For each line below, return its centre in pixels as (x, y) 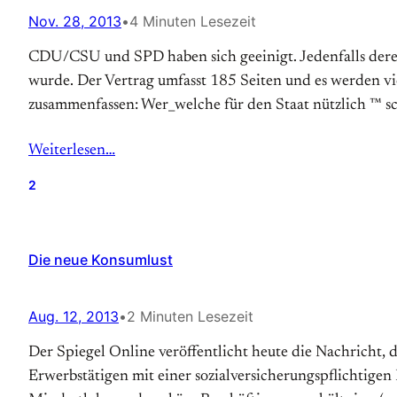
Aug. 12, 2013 (74, 316)
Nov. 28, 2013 (75, 21)
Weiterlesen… (72, 151)
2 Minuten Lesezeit (190, 316)
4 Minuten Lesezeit (193, 21)
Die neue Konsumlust (101, 260)
